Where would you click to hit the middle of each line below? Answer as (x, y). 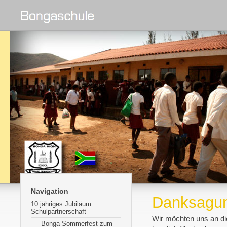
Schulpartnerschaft (59, 212)
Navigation (50, 191)
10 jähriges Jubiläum (61, 204)
